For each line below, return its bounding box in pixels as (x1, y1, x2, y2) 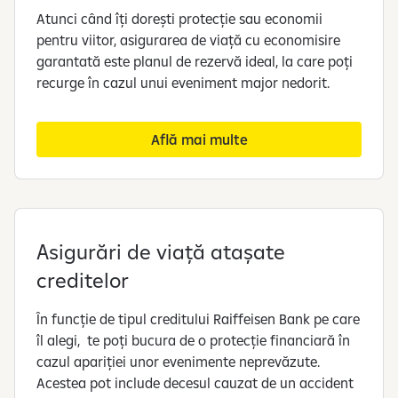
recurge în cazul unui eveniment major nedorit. (36, 73, 330, 92)
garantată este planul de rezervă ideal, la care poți (36, 52, 353, 70)
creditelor (36, 266, 129, 293)
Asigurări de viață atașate (36, 237, 285, 265)
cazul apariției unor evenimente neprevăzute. (36, 352, 320, 370)
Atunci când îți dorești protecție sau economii (36, 9, 322, 28)
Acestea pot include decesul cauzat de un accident (36, 373, 354, 392)
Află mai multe (150, 130, 248, 148)
